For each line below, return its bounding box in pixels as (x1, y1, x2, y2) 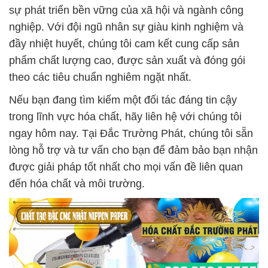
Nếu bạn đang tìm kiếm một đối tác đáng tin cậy (9, 94, 237, 106)
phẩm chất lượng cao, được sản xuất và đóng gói (9, 54, 245, 66)
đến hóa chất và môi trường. (9, 178, 145, 190)
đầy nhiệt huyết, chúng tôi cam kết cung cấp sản (9, 38, 239, 50)
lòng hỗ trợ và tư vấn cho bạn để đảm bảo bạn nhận (9, 144, 258, 156)
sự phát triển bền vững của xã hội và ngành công (9, 4, 243, 16)
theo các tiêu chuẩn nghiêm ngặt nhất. (9, 71, 191, 83)
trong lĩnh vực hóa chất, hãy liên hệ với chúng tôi (9, 111, 242, 123)
